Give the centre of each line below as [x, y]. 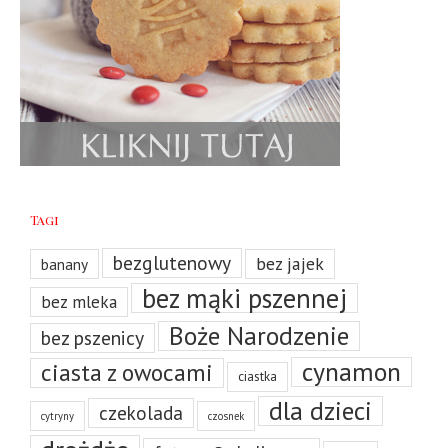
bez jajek [290, 263]
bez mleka [79, 302]
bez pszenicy [92, 337]
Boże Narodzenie [259, 335]
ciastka [257, 376]
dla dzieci [320, 410]
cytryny [57, 416]
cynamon [351, 371]
